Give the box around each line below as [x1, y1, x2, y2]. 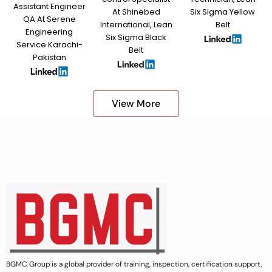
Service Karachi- [16, 38, 83, 50]
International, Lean [100, 18, 172, 30]
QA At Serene [22, 13, 76, 25]
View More [112, 97, 160, 110]
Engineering [25, 25, 73, 38]
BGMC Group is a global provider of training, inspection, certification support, [6, 259, 262, 269]
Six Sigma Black [106, 31, 166, 43]
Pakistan [32, 51, 66, 63]
